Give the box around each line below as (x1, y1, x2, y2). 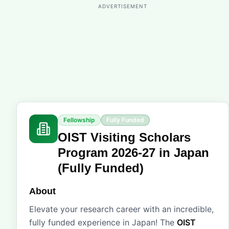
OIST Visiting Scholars (58, 130, 191, 144)
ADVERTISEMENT (98, 3, 147, 9)
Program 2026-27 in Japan (58, 146, 209, 159)
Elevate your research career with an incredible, (29, 204, 214, 214)
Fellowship (63, 116, 95, 124)
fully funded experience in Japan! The (29, 217, 177, 227)
